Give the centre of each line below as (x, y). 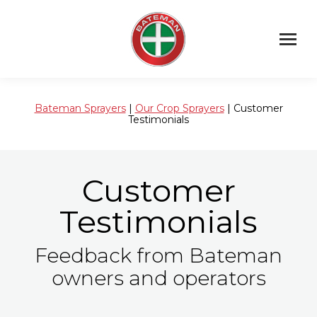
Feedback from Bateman (158, 255)
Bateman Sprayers (80, 108)
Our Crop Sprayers (179, 108)
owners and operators (158, 278)
